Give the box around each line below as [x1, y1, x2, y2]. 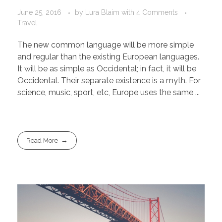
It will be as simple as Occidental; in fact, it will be [17, 64, 196, 74]
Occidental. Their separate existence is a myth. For [17, 76, 201, 86]
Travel [17, 19, 37, 27]
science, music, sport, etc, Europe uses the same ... [17, 88, 200, 98]
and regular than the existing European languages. [17, 52, 199, 62]
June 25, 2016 [17, 8, 61, 17]
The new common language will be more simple [17, 40, 194, 50]
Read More [26, 137, 58, 145]
